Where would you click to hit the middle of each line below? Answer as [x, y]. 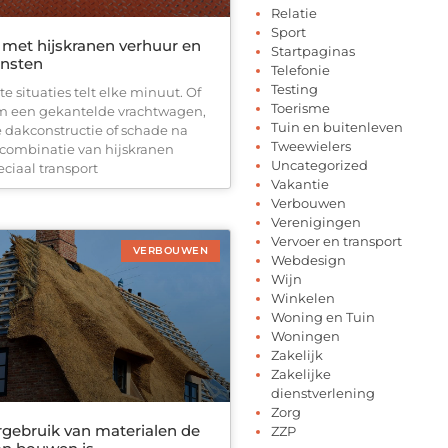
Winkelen [303, 297]
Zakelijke [301, 373]
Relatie [294, 12]
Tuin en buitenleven [337, 126]
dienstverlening [323, 392]
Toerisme [300, 107]
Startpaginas [313, 50]
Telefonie [300, 69]
